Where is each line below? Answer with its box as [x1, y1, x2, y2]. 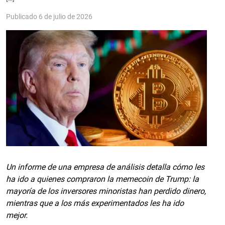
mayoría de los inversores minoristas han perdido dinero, [6, 186, 206, 196]
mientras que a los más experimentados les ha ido [6, 198, 184, 208]
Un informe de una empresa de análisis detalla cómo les [6, 162, 204, 172]
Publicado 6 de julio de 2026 [6, 12, 92, 21]
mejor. [6, 210, 28, 220]
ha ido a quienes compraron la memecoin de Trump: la [6, 174, 199, 184]
